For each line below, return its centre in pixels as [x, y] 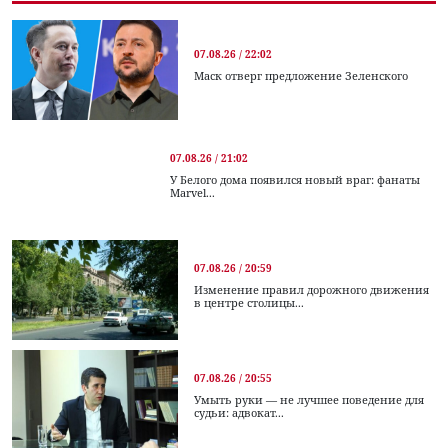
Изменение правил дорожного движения [311, 289]
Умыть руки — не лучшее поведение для [309, 399]
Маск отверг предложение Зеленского [301, 76]
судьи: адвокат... [239, 412]
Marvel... [193, 192]
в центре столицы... [249, 302]
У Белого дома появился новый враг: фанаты [295, 179]
